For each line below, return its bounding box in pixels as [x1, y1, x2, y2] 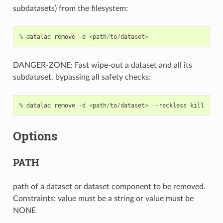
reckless [158, 102, 187, 109]
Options [12, 127, 57, 144]
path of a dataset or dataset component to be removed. [12, 182, 206, 191]
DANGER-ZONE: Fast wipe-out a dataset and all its [12, 61, 192, 69]
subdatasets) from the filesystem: [12, 4, 128, 12]
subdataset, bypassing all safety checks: [12, 73, 151, 81]
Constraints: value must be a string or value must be [12, 194, 194, 203]
